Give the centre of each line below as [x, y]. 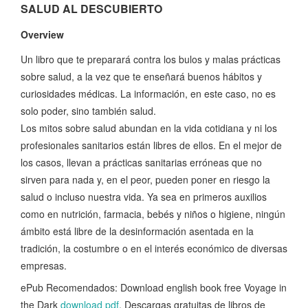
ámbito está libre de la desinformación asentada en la [137, 231]
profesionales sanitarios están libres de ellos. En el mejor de [151, 145]
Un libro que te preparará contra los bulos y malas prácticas [151, 59]
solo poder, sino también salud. [88, 111]
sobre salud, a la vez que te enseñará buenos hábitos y [141, 77]
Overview [42, 35]
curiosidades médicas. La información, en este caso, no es [148, 94]
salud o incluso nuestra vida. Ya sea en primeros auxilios [144, 197]
